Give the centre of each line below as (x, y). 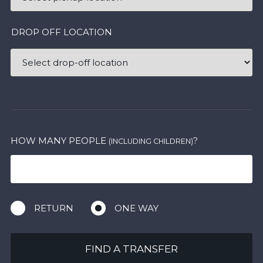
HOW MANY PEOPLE (59, 141)
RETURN (53, 208)
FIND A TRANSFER (131, 249)
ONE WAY (136, 208)
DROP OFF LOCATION (61, 32)
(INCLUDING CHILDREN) (151, 141)
